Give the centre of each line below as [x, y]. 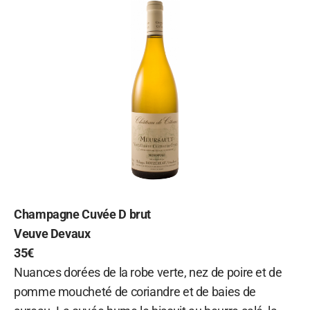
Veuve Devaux [52, 233]
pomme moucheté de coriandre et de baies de [135, 291]
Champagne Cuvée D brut [83, 214]
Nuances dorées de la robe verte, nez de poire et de [148, 272]
